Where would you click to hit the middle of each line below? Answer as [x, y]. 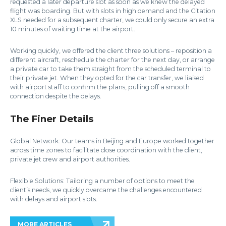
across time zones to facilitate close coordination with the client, [106, 150]
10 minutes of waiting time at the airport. [73, 29]
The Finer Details [52, 119]
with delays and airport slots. [54, 199]
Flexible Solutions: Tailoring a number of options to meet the [102, 181]
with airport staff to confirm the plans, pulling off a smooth [100, 87]
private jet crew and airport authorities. [70, 159]
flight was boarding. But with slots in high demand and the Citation [113, 11]
